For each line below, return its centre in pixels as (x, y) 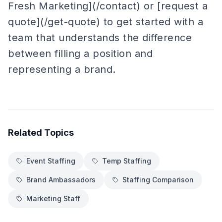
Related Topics (41, 133)
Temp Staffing (127, 161)
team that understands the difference (100, 38)
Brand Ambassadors (61, 180)
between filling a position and (80, 54)
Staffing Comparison (158, 180)
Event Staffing (51, 161)
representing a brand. (62, 69)
